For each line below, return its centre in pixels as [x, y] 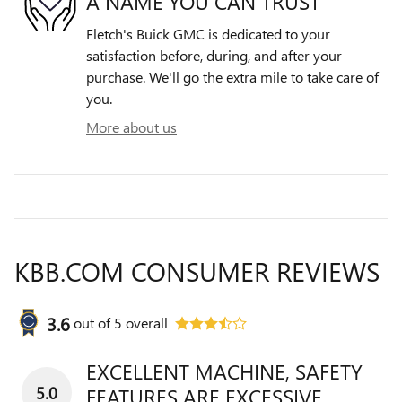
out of [94, 323]
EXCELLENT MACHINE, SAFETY [224, 371]
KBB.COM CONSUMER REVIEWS [197, 271]
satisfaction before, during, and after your [214, 56]
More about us [131, 127]
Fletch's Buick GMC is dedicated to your [208, 34]
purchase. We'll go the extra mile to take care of [232, 77]
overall [145, 323]
